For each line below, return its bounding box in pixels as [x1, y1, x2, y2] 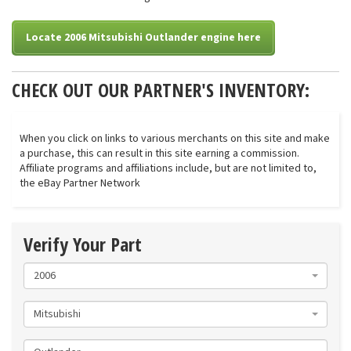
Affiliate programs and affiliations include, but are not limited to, [20, 161, 317, 176]
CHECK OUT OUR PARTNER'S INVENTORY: [12, 77, 309, 103]
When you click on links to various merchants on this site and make [20, 131, 330, 147]
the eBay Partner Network [20, 175, 140, 191]
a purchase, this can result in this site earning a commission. [20, 146, 299, 161]
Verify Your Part [24, 231, 142, 257]
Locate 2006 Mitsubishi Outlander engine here [26, 30, 261, 45]
